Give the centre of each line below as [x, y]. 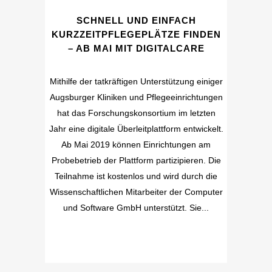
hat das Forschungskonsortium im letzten [136, 113]
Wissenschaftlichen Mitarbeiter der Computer [136, 192]
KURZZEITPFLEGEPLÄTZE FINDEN [136, 34]
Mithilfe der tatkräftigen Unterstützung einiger [136, 81]
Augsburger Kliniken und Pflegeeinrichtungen [136, 97]
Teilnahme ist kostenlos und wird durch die [136, 176]
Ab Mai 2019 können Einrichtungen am [136, 144]
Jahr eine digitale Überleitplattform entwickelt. [136, 129]
